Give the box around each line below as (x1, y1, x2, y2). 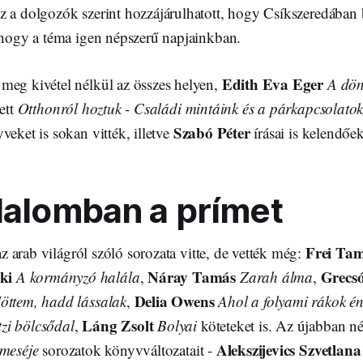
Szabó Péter (173, 121, 254, 143)
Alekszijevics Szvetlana (216, 338, 361, 361)
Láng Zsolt (82, 314, 158, 336)
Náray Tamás (147, 265, 237, 288)
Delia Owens (134, 289, 215, 312)
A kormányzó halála (15, 266, 140, 287)
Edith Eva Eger (221, 72, 327, 95)
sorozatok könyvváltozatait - (38, 339, 216, 360)
